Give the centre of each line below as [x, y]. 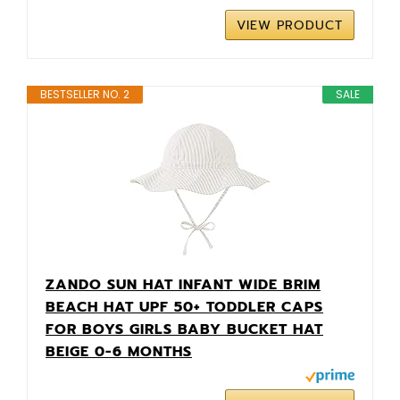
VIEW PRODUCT [290, 25]
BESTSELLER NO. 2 [85, 94]
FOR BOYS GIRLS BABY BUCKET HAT [184, 329]
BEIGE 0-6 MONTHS [119, 351]
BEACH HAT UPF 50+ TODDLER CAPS [184, 307]
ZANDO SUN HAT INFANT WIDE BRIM [183, 284]
